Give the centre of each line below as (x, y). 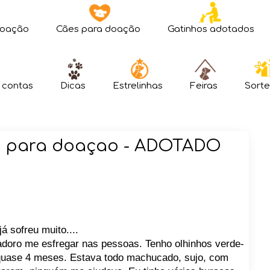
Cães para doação (98, 29)
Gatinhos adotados (211, 29)
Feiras (204, 86)
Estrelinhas (138, 86)
